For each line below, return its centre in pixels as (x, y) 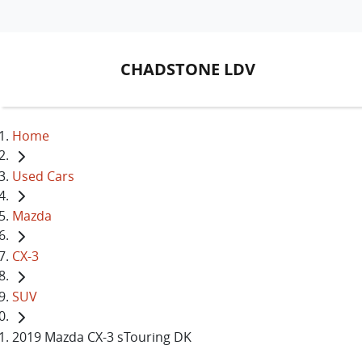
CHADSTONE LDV (188, 69)
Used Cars (43, 176)
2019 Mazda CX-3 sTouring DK (102, 337)
